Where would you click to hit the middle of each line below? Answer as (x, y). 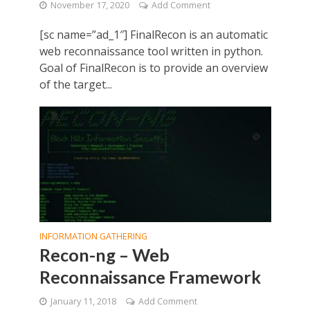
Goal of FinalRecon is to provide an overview (153, 68)
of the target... (75, 85)
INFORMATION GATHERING (93, 236)
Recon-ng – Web (104, 254)
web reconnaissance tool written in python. (151, 52)
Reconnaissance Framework (150, 276)
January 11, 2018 (83, 301)
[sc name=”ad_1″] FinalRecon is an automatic (153, 35)
